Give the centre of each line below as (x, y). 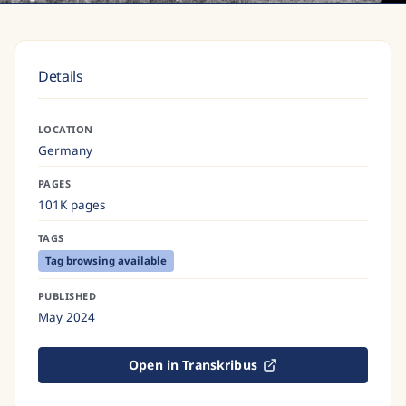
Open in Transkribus (193, 365)
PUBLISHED (67, 295)
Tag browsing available (106, 260)
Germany (65, 150)
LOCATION (66, 129)
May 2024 (67, 317)
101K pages (72, 204)
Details (61, 76)
